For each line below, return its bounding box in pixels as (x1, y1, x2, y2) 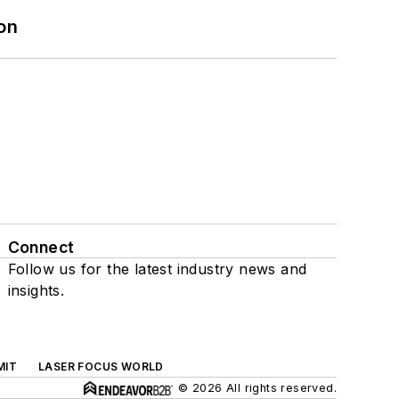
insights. (7, 281, 65, 300)
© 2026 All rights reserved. (178, 381, 337, 395)
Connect (7, 238, 75, 257)
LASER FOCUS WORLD (37, 360, 164, 374)
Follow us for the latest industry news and (7, 260, 307, 279)
